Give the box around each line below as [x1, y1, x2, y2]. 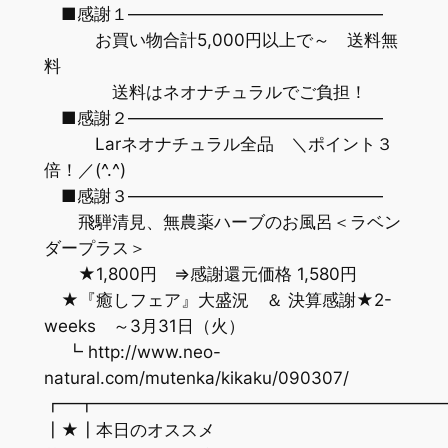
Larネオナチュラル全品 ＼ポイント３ [43, 133, 393, 154]
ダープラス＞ [43, 237, 146, 258]
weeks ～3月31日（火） [43, 315, 245, 336]
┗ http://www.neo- [43, 341, 221, 362]
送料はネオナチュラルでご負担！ [43, 81, 367, 102]
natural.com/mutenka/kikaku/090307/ [43, 367, 349, 388]
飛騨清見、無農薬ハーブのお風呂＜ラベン [43, 211, 401, 232]
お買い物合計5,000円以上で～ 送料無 [43, 29, 398, 50]
